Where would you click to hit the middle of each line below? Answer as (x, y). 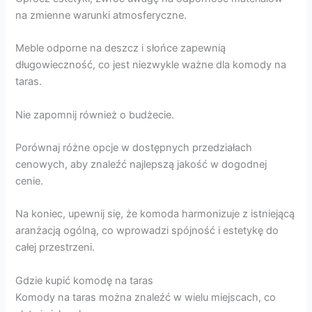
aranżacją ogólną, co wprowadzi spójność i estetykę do (147, 231)
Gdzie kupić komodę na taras (85, 280)
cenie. (30, 181)
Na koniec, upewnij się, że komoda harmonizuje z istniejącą (155, 214)
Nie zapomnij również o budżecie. (95, 115)
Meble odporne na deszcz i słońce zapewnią (121, 48)
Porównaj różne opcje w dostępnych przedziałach (134, 147)
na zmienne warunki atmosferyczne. (101, 15)
